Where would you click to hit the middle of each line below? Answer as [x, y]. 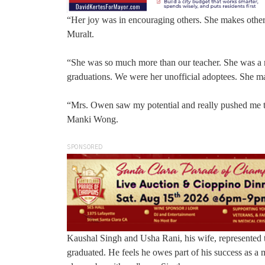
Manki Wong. [93, 119]
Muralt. [80, 34]
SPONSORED [85, 148]
